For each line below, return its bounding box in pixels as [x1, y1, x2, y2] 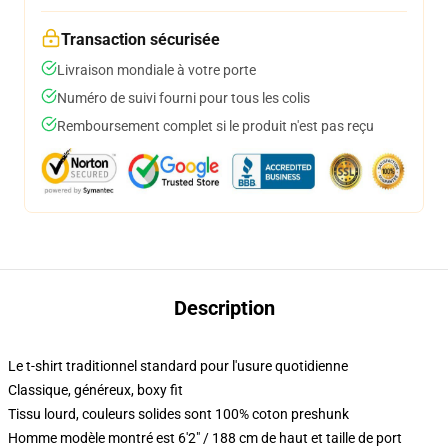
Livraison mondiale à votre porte [57, 62, 256, 78]
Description [173, 296, 275, 320]
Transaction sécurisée [61, 30, 220, 49]
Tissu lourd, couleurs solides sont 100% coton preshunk [8, 406, 349, 422]
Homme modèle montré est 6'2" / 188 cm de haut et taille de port [8, 430, 402, 446]
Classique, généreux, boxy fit [8, 382, 183, 398]
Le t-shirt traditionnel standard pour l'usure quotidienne [8, 358, 348, 374]
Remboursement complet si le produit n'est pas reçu [57, 118, 374, 134]
